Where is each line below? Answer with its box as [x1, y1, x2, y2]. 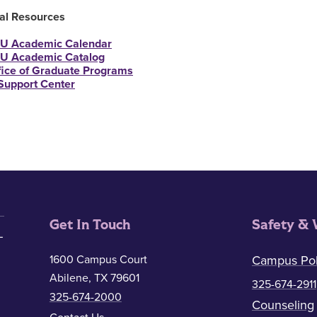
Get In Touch [49, 215, 130, 234]
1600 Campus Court [49, 253, 147, 267]
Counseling [251, 297, 314, 313]
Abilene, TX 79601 [49, 271, 139, 285]
